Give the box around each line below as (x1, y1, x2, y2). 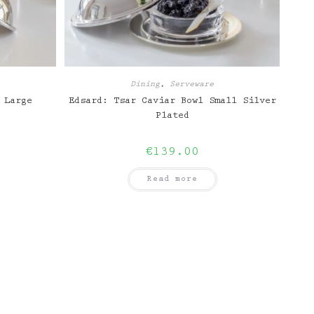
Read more (146, 175, 198, 184)
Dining (130, 80, 161, 89)
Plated (155, 111, 189, 121)
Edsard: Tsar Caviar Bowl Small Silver (68, 96, 276, 107)
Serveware (170, 80, 214, 89)
